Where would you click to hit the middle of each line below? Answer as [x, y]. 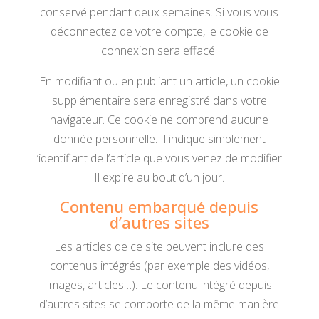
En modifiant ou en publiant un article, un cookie [159, 81]
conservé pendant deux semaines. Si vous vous [159, 12]
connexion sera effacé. [159, 51]
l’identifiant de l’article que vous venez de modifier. [159, 158]
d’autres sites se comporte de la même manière [159, 304]
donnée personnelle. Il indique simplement [159, 139]
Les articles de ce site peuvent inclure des [159, 246]
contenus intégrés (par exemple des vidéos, [159, 266]
